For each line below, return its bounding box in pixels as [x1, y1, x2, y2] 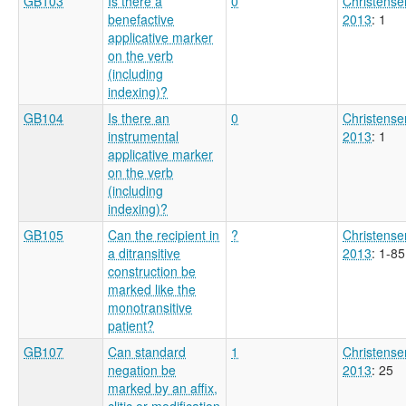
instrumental [108, 126, 179, 145]
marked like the [108, 279, 196, 298]
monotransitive [108, 297, 192, 316]
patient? [108, 315, 154, 334]
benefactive [108, 9, 174, 28]
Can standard [108, 342, 186, 361]
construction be [108, 261, 196, 280]
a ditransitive [108, 243, 180, 262]
